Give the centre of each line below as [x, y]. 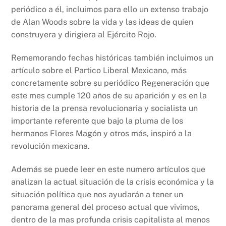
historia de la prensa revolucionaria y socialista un [105, 108]
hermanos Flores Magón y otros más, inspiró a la [102, 133]
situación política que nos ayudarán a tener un [97, 194]
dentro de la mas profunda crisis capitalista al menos [111, 219]
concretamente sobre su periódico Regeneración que [110, 83]
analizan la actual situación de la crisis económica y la [113, 182]
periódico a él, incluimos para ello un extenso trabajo [110, 10]
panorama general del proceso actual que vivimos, [106, 207]
